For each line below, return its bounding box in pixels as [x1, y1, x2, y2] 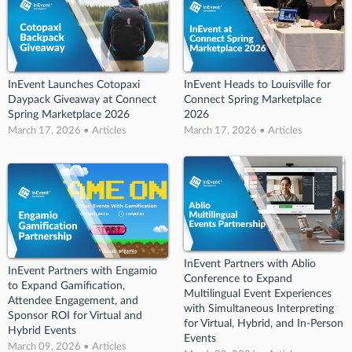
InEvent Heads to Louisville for [184, 79, 331, 90]
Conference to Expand [184, 273, 292, 284]
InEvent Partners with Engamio [8, 266, 157, 277]
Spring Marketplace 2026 [8, 108, 130, 120]
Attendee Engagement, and [8, 295, 138, 307]
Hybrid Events [8, 325, 76, 337]
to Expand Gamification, [8, 280, 125, 292]
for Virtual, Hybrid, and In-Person [184, 317, 343, 329]
